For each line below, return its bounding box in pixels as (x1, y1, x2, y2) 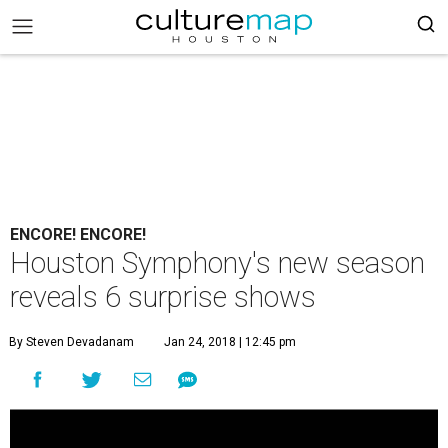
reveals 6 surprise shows (10, 280, 316, 314)
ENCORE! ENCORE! (10, 225, 146, 244)
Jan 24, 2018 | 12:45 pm (164, 335, 296, 349)
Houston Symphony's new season (10, 246, 425, 280)
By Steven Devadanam (9, 335, 134, 349)
